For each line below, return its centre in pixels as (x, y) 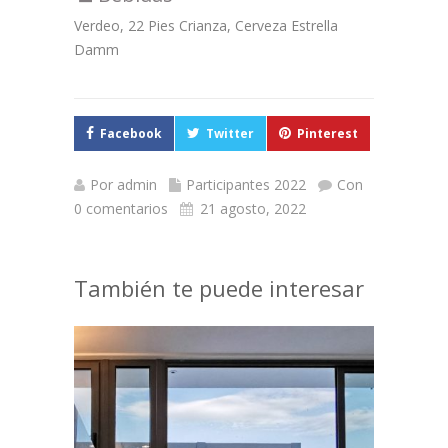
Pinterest (327, 133)
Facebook (131, 133)
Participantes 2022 (246, 184)
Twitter (230, 133)
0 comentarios (121, 208)
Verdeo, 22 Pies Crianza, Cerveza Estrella (206, 25)
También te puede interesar (219, 288)
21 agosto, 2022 (253, 208)
